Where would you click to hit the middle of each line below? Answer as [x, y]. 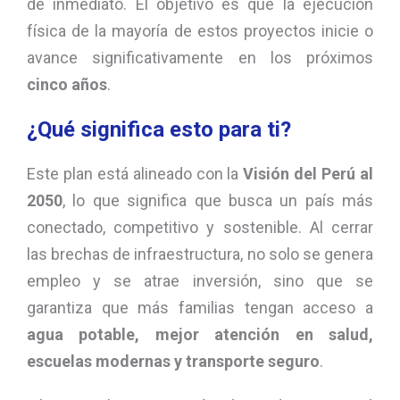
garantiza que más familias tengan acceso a [200, 308]
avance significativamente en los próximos [200, 58]
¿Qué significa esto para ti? [159, 130]
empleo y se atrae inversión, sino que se [200, 281]
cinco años [67, 85]
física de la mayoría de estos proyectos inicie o [200, 31]
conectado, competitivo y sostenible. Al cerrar [200, 228]
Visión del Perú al [308, 174]
